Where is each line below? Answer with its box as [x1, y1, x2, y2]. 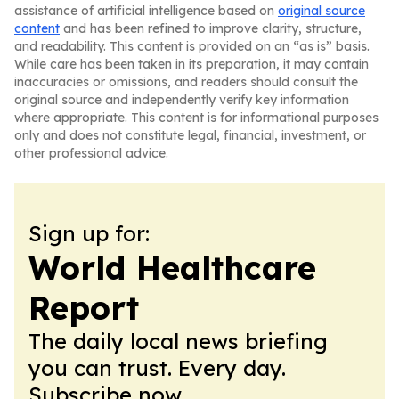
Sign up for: [28, 220, 150, 247]
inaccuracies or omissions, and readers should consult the [14, 74, 358, 90]
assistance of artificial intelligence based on [14, 3, 278, 19]
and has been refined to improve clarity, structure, [60, 20, 362, 37]
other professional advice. [14, 145, 168, 161]
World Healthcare [28, 248, 316, 288]
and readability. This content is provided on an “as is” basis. [14, 38, 370, 54]
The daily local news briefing [28, 328, 328, 354]
